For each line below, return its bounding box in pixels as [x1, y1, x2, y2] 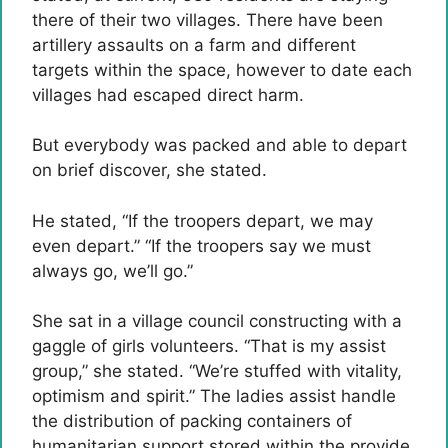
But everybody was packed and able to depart [32, 135, 407, 155]
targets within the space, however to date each [32, 59, 412, 80]
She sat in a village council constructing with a [32, 311, 402, 331]
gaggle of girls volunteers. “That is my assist [32, 336, 386, 356]
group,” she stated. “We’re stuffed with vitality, [32, 361, 402, 381]
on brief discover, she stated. [32, 160, 267, 180]
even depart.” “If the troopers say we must [32, 235, 371, 256]
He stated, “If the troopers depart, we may [32, 210, 373, 231]
